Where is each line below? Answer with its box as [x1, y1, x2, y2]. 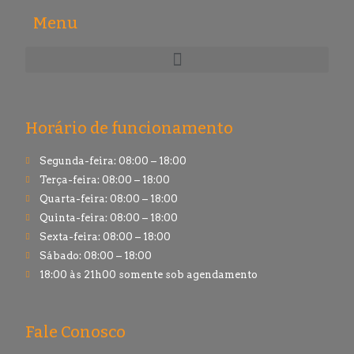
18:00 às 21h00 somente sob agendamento [39, 269, 258, 281]
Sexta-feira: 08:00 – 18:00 [39, 231, 171, 243]
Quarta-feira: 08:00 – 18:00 [39, 193, 178, 205]
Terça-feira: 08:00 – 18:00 [39, 174, 170, 186]
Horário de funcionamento [25, 119, 234, 138]
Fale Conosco [25, 322, 126, 342]
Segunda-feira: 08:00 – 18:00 [39, 155, 186, 168]
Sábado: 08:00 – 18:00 [39, 250, 152, 262]
